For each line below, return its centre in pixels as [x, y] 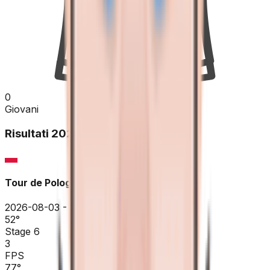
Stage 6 [22, 232]
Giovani [22, 109]
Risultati [27, 133]
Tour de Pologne [44, 182]
